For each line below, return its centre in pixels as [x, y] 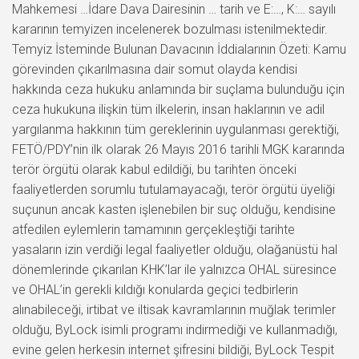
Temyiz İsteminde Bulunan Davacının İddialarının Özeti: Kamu [179, 49]
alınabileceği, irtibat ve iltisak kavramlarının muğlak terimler [174, 309]
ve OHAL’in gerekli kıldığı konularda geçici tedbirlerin [155, 289]
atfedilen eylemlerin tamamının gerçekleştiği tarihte [153, 229]
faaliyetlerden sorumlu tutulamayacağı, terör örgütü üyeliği [173, 189]
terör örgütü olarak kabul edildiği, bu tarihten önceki [154, 169]
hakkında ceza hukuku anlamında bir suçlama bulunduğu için [178, 89]
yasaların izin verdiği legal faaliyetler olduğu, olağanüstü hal [175, 249]
